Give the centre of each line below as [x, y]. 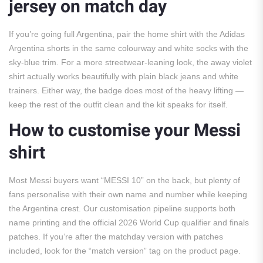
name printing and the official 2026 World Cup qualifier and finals [129, 223]
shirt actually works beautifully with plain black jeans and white [124, 77]
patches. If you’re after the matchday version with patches [116, 237]
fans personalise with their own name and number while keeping [128, 195]
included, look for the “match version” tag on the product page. [125, 251]
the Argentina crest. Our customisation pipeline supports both [122, 209]
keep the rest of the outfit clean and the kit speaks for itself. [118, 105]
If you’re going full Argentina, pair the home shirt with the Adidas [127, 34]
